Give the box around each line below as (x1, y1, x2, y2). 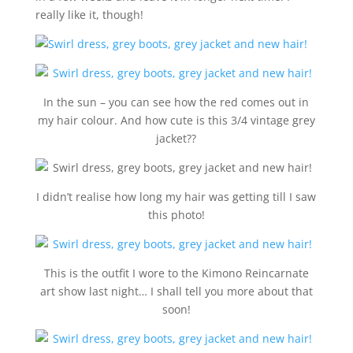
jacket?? (156, 131, 197, 146)
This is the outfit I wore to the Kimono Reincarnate (43, 266, 309, 281)
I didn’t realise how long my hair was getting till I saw (36, 189, 317, 204)
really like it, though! (35, 7, 143, 22)
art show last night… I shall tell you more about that (39, 284, 313, 299)
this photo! (147, 207, 205, 222)
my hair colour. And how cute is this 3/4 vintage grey (37, 113, 315, 128)
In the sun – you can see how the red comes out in (43, 95, 310, 110)
